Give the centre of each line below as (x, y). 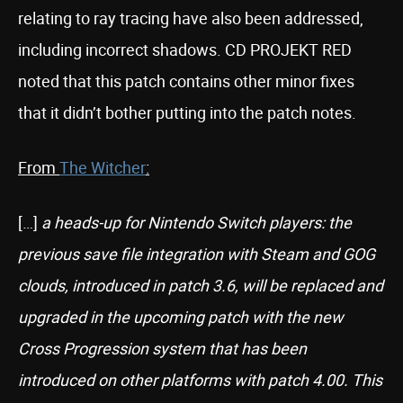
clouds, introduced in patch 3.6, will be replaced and (201, 285)
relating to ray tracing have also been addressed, (191, 18)
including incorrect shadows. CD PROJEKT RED (185, 49)
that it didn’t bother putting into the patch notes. (187, 112)
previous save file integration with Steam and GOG (197, 254)
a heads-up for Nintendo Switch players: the (197, 222)
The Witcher (103, 167)
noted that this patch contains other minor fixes (186, 81)
